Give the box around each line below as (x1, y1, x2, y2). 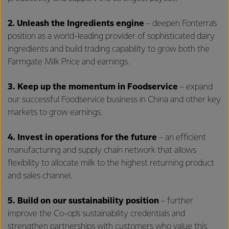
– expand (178, 82, 213, 91)
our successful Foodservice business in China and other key (8, 95, 221, 104)
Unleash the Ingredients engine (17, 19, 144, 28)
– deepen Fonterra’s (144, 19, 217, 28)
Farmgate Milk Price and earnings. (8, 57, 132, 66)
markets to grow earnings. (8, 108, 105, 117)
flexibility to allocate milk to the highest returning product (8, 158, 214, 168)
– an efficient (157, 133, 206, 142)
